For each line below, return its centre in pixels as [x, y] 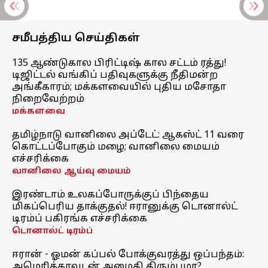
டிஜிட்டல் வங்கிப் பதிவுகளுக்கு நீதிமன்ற [115, 75]
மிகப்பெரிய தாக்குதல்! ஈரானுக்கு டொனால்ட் [125, 207]
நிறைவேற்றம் [48, 99]
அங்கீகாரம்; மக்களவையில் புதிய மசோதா [119, 87]
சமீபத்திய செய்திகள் [76, 39]
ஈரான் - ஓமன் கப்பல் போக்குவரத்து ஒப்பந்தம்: [128, 255]
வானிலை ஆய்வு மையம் [71, 171]
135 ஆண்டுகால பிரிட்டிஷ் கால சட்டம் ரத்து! [119, 63]
